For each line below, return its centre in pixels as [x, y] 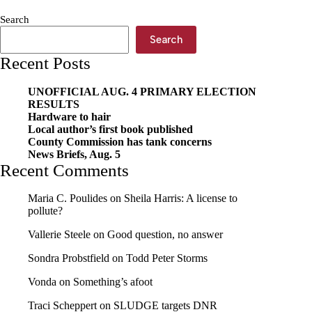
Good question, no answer [165, 235]
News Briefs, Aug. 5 [74, 154]
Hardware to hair [69, 116]
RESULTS [54, 104]
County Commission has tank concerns [120, 141]
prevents [56, 11]
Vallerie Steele [59, 235]
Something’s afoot [113, 282]
